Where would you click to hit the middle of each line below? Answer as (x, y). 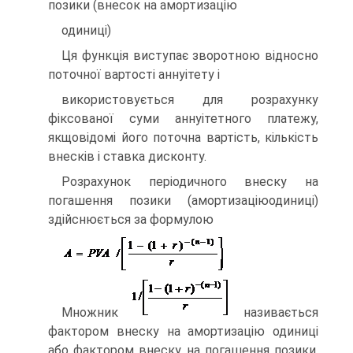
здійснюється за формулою (131, 219)
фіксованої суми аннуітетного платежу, (183, 119)
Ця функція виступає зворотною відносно (190, 56)
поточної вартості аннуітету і (134, 74)
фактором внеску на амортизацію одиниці (183, 331)
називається (274, 312)
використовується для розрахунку (190, 100)
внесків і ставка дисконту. (127, 156)
